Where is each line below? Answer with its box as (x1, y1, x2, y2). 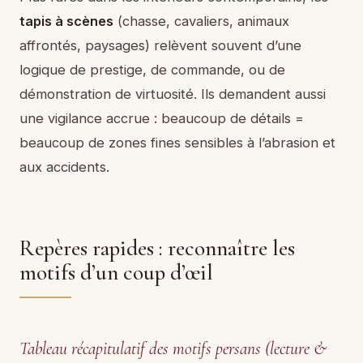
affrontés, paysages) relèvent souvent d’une (19, 36, 301, 53)
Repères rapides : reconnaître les (19, 234, 295, 262)
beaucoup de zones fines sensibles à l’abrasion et (19, 134, 335, 151)
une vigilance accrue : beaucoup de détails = (19, 109, 304, 126)
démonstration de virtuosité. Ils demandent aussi (19, 85, 326, 102)
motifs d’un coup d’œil (19, 258, 213, 286)
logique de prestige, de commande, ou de (19, 61, 285, 78)
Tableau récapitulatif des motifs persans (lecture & (19, 337, 327, 359)
